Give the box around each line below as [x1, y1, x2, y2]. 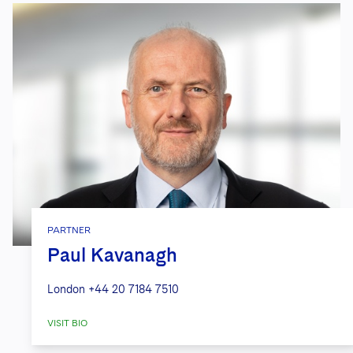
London [47, 283, 85, 296]
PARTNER [47, 225, 91, 236]
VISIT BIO [47, 318, 87, 329]
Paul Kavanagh [47, 243, 177, 267]
